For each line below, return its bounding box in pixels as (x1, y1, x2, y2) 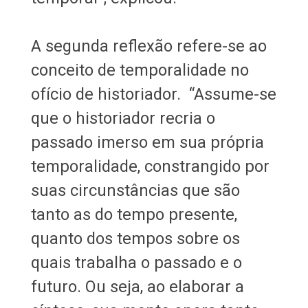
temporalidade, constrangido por (30, 156, 269, 176)
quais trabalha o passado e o (30, 252, 242, 272)
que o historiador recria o (30, 108, 215, 128)
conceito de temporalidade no (30, 60, 249, 80)
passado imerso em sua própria (30, 132, 264, 152)
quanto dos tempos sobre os (30, 228, 240, 248)
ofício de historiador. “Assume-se (30, 84, 276, 104)
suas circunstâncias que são (30, 180, 240, 200)
